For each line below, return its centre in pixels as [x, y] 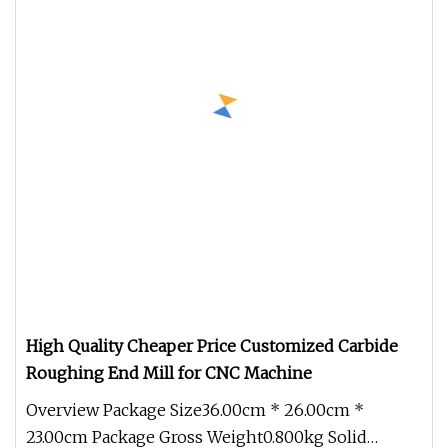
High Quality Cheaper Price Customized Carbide [212, 346]
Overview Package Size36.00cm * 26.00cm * [195, 410]
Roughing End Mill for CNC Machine [169, 373]
